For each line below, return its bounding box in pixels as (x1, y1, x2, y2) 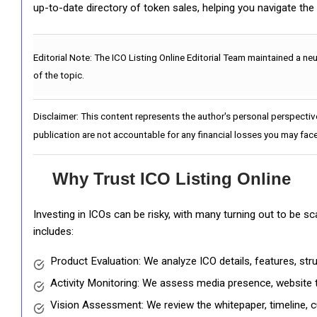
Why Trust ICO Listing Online (47, 168, 291, 188)
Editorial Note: (33, 51, 94, 63)
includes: (33, 224, 74, 238)
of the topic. (33, 69, 84, 81)
